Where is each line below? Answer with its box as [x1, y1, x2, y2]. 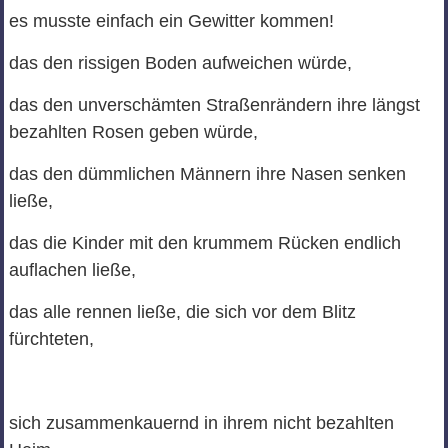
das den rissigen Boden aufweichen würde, [8, 53, 352, 74]
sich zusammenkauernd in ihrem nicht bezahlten [8, 413, 394, 434]
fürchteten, [8, 329, 94, 350]
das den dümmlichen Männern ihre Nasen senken [8, 164, 406, 185]
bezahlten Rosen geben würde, [8, 122, 258, 143]
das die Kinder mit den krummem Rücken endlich [8, 233, 401, 254]
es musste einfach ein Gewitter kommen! [8, 11, 334, 32]
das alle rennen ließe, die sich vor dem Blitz [8, 302, 356, 323]
